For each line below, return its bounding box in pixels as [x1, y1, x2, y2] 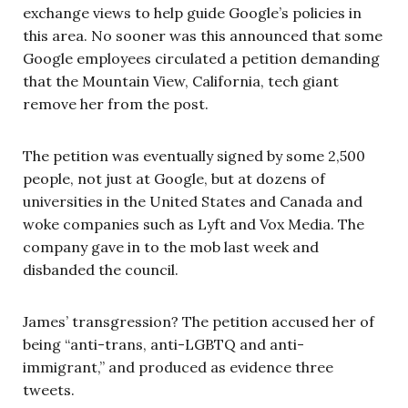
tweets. [23, 380, 75, 399]
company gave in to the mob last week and [23, 237, 319, 256]
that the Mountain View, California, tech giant [23, 71, 339, 90]
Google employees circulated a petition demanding [23, 48, 380, 67]
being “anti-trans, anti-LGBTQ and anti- [23, 334, 304, 353]
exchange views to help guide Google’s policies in [23, 3, 362, 22]
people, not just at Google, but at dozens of [23, 168, 325, 188]
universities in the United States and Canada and [23, 191, 362, 210]
